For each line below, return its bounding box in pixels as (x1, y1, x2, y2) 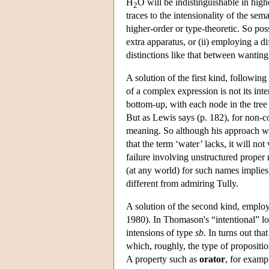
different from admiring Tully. (126, 178, 238, 189)
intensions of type (126, 227, 195, 238)
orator (199, 253, 225, 264)
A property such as (126, 253, 199, 264)
